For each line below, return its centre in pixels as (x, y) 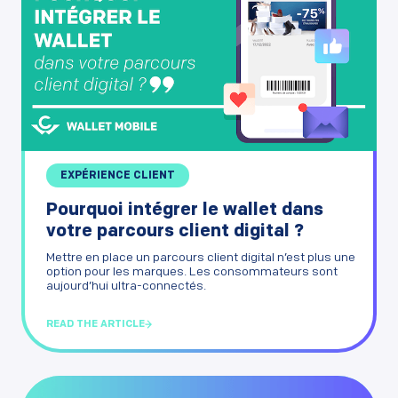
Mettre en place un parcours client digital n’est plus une (201, 258)
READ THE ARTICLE (96, 324)
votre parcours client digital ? (175, 231)
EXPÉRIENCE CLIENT (118, 175)
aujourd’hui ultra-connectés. (126, 286)
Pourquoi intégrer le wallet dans (185, 210)
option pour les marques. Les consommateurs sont (192, 272)
